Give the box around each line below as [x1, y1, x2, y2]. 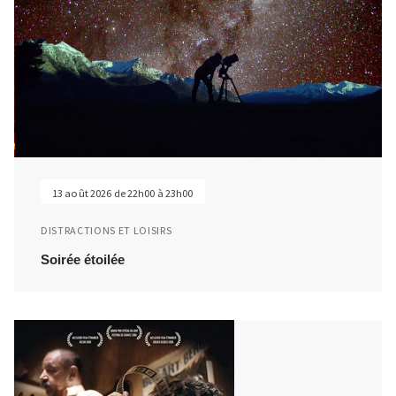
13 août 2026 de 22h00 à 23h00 [52, 186, 194, 200]
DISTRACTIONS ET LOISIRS [41, 223, 172, 237]
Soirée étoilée [41, 251, 125, 267]
